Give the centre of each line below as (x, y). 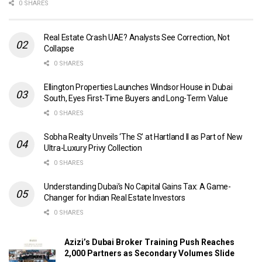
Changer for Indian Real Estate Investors (115, 197)
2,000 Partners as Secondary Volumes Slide (149, 253)
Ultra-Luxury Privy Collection (93, 148)
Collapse (59, 48)
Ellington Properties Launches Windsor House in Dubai (138, 87)
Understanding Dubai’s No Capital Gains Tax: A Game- (137, 186)
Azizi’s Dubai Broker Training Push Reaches (149, 242)
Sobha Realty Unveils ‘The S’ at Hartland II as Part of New (143, 137)
